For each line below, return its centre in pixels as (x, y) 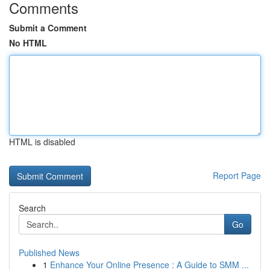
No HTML (28, 43)
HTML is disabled (42, 142)
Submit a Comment (48, 28)
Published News (49, 253)
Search (32, 208)
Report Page (237, 175)
